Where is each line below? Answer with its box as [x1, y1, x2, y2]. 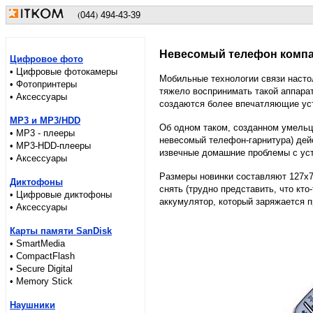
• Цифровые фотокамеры [10, 66, 117, 77]
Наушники [10, 300, 55, 310]
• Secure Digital [10, 263, 73, 274]
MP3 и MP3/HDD [10, 115, 80, 126]
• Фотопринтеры [10, 79, 77, 89]
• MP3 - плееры [10, 128, 75, 138]
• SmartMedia [10, 238, 65, 249]
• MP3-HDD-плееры [10, 140, 91, 151]
